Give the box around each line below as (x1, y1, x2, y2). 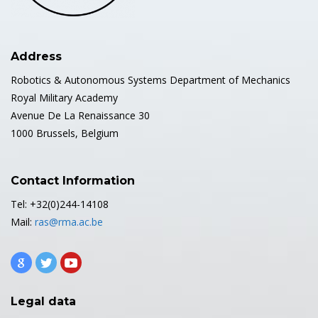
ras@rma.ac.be (35, 214, 103, 229)
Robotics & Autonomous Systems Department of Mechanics (11, 72, 290, 87)
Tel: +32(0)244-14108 (11, 197, 109, 211)
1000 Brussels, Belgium (11, 126, 119, 140)
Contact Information (11, 173, 135, 187)
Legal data (11, 294, 76, 308)
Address (11, 49, 62, 63)
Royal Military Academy (11, 90, 118, 104)
